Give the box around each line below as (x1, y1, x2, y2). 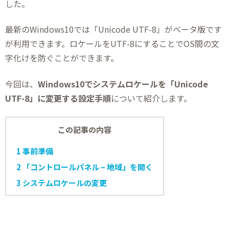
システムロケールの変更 (21, 177, 107, 189)
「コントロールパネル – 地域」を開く (21, 162, 153, 173)
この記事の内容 (58, 124, 111, 135)
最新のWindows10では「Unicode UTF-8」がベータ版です (5, 23, 222, 36)
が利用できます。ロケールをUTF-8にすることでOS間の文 (5, 37, 219, 50)
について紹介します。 (111, 91, 192, 104)
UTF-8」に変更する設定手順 (5, 91, 111, 104)
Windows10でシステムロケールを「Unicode (38, 77, 208, 90)
